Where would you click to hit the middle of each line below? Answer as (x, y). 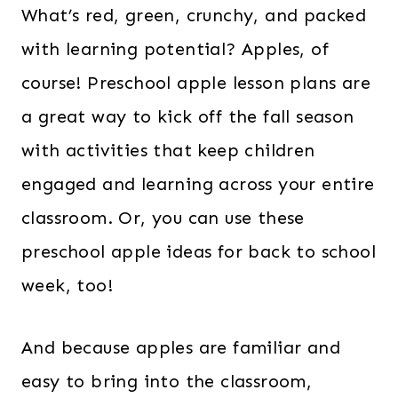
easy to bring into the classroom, (167, 381)
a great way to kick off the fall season (188, 116)
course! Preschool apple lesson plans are (196, 83)
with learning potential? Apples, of (175, 49)
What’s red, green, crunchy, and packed (194, 15)
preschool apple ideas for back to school (199, 251)
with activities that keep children (168, 150)
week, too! (68, 285)
